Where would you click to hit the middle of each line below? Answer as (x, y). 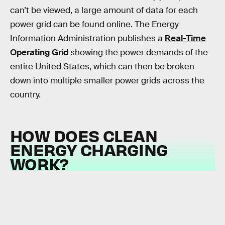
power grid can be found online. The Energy (94, 24)
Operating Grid (39, 52)
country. (25, 94)
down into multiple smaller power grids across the (107, 80)
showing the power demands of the (138, 52)
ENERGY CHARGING (89, 150)
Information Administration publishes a (87, 38)
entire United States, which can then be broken (102, 66)
